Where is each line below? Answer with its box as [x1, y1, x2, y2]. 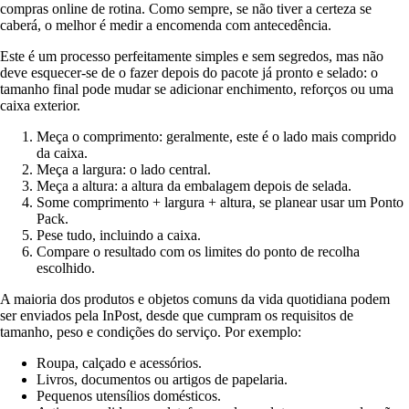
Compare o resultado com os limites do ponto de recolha [37, 243, 360, 259]
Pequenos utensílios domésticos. [37, 387, 221, 404]
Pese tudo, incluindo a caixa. [37, 226, 201, 243]
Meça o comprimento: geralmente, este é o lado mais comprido [37, 128, 396, 144]
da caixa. [37, 144, 88, 161]
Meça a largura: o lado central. [37, 161, 211, 177]
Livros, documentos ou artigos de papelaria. [37, 371, 288, 387]
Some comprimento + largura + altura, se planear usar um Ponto [37, 194, 404, 210]
